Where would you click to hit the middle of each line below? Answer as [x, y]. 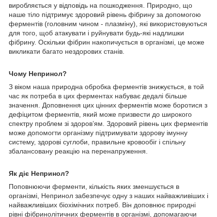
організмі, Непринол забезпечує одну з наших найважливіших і [108, 195]
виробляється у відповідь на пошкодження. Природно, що [101, 5]
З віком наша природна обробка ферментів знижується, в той [106, 86]
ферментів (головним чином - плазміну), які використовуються [108, 23]
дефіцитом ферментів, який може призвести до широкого [100, 114]
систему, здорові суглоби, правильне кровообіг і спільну [97, 142]
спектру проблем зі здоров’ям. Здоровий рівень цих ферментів [108, 123]
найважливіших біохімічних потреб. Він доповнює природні [102, 205]
